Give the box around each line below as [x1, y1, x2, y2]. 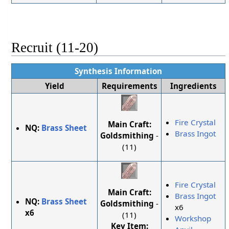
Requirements [101, 80, 157, 91]
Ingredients [170, 80, 217, 91]
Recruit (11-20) [11, 39, 99, 55]
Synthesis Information [75, 65, 163, 76]
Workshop [175, 213, 212, 224]
